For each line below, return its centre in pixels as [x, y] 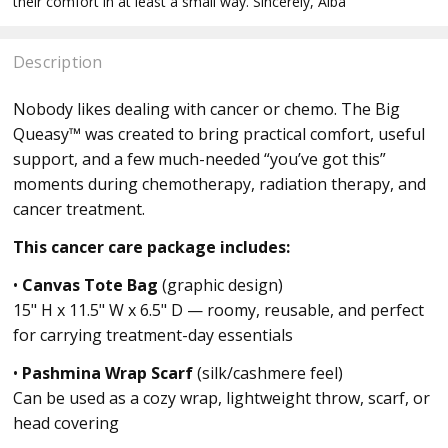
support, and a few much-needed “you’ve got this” [199, 159]
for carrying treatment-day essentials [152, 335]
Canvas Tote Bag [89, 285]
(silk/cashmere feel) [267, 373]
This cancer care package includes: [151, 247]
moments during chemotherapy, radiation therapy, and [219, 184]
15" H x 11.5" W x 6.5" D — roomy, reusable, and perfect [218, 310]
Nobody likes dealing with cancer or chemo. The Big [206, 109]
